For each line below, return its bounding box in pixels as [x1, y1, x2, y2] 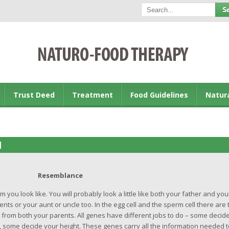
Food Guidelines [130, 90, 188, 100]
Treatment [72, 90, 113, 100]
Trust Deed [13, 90, 55, 100]
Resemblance [37, 171, 83, 180]
